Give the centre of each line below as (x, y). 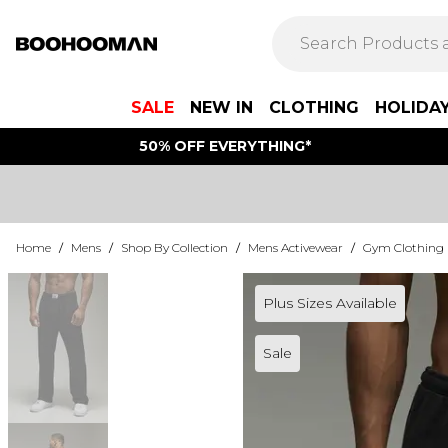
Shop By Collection (174, 247)
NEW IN (221, 107)
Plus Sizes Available (329, 303)
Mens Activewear (295, 247)
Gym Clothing (403, 247)
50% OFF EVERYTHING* (225, 146)
